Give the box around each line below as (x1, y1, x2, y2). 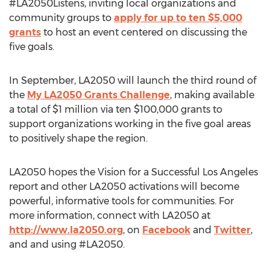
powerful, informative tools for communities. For (9, 195, 234, 207)
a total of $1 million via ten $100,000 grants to (9, 104, 222, 115)
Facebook (142, 224, 190, 236)
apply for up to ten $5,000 (114, 12, 242, 24)
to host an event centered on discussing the (41, 27, 247, 38)
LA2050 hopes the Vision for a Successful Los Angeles (9, 166, 258, 178)
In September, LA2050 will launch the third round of (9, 75, 256, 86)
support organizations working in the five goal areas (9, 118, 251, 130)
